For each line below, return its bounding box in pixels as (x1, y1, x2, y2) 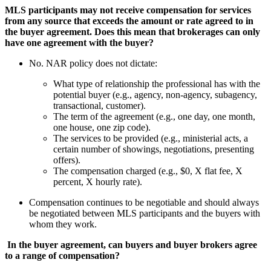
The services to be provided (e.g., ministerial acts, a (53, 132, 248, 143)
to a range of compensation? (5, 250, 120, 261)
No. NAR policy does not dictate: (29, 57, 157, 68)
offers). (53, 154, 80, 165)
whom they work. (29, 218, 97, 229)
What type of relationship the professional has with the (53, 78, 260, 89)
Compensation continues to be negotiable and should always (29, 197, 259, 207)
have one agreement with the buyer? (5, 37, 154, 48)
